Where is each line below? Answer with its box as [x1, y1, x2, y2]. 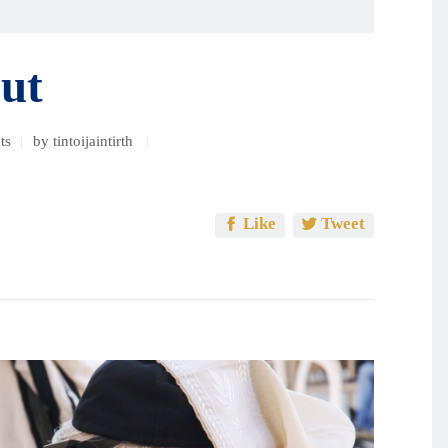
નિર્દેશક [275, 141, 323, 159]
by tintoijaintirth [33, 133, 138, 150]
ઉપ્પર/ [275, 69, 316, 87]
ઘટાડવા [275, 21, 321, 39]
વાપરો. [275, 189, 315, 207]
